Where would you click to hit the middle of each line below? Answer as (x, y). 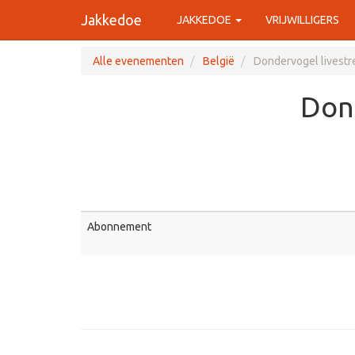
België (219, 61)
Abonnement (119, 227)
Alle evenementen (138, 61)
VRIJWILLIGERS (302, 20)
